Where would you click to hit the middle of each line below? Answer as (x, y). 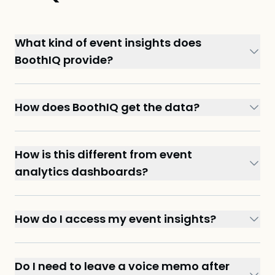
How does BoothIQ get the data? (107, 107)
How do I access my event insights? (115, 219)
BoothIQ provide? (64, 60)
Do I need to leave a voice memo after (122, 266)
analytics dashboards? (81, 172)
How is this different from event (103, 154)
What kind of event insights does (108, 43)
